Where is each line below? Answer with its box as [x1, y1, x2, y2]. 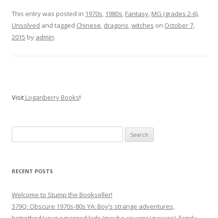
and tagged [40, 21, 76, 30]
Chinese [76, 21, 101, 30]
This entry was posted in [12, 9, 85, 18]
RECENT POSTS [12, 167, 53, 175]
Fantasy [125, 9, 148, 18]
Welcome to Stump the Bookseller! [12, 190, 112, 200]
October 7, [164, 21, 195, 30]
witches [131, 21, 154, 30]
